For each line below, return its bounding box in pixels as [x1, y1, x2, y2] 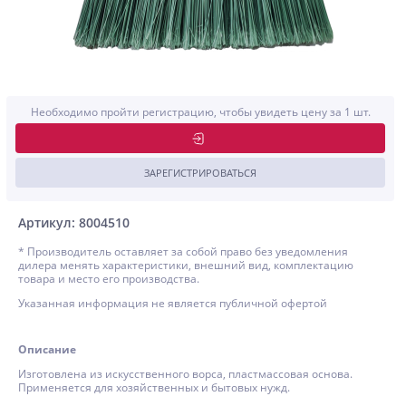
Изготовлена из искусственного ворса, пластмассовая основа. [18, 366, 353, 382]
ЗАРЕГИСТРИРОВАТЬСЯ [144, 166, 256, 179]
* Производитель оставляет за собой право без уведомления [18, 244, 348, 259]
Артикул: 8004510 [18, 214, 130, 231]
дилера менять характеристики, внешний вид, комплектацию [18, 257, 353, 273]
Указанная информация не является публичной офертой [18, 295, 327, 311]
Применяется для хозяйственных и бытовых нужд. [18, 380, 290, 395]
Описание [18, 342, 76, 357]
